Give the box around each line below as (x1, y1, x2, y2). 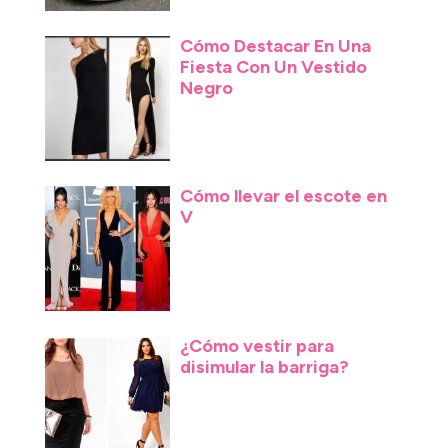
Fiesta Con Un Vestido (180, 55, 368, 78)
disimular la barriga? (180, 356, 350, 379)
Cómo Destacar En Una (180, 34, 372, 57)
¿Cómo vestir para (180, 335, 335, 358)
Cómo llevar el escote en (180, 184, 388, 207)
